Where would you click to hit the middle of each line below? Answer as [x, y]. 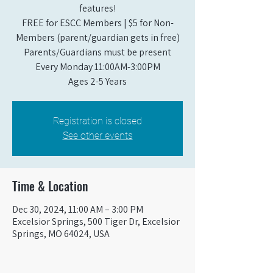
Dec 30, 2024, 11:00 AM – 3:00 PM [78, 209]
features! [97, 8]
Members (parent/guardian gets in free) [97, 37]
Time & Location [50, 186]
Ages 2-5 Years [97, 81]
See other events [97, 136]
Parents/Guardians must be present [97, 52]
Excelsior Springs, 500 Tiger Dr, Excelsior [96, 222]
